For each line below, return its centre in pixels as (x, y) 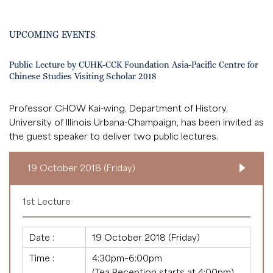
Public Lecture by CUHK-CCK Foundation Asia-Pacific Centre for (134, 65)
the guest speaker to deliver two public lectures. (114, 136)
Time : (42, 257)
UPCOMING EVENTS (52, 35)
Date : (42, 237)
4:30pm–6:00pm (127, 257)
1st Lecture (47, 201)
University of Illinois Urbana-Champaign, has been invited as (136, 122)
